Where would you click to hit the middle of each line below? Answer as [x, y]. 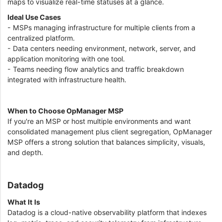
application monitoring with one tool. [67, 59]
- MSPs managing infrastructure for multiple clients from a [101, 28]
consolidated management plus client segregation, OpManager [110, 132]
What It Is [25, 202]
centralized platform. [42, 38]
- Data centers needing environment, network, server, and [102, 49]
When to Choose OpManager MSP [66, 111]
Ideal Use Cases [35, 17]
